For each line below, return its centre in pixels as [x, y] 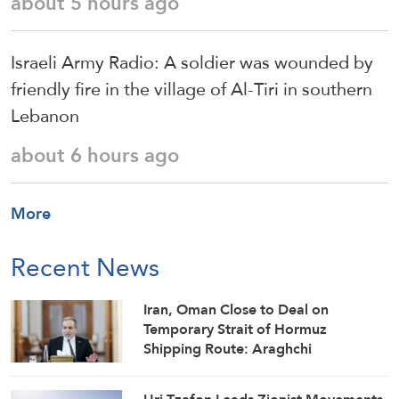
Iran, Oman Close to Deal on [236, 309]
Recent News [85, 267]
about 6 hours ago [95, 155]
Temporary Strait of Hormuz [236, 329]
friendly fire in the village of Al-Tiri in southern [191, 89]
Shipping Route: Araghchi [228, 348]
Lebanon [45, 115]
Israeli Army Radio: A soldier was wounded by [192, 62]
